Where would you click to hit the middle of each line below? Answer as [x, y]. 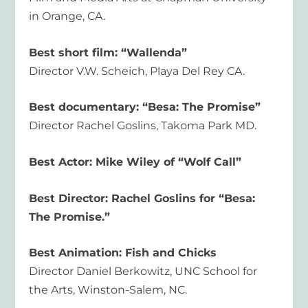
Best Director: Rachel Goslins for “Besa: [142, 198]
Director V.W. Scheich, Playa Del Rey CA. [137, 71]
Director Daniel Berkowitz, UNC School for [143, 272]
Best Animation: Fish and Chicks [123, 253]
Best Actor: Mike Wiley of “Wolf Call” [135, 162]
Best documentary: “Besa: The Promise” [145, 107]
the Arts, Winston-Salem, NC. [108, 290]
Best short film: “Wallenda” [108, 52]
